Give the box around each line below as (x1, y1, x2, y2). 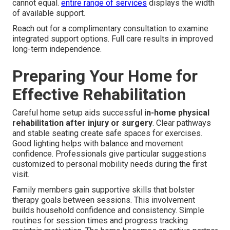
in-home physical (144, 107, 209, 118)
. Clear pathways (152, 118, 211, 128)
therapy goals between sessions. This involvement (12, 195, 195, 205)
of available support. (12, 8, 85, 18)
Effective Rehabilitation (12, 84, 186, 104)
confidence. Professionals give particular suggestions (12, 148, 206, 159)
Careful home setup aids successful (12, 107, 144, 118)
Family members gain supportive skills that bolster (12, 184, 195, 195)
